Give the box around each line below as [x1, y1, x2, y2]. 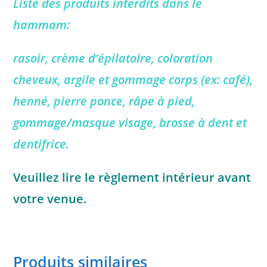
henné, [13, 93, 54, 110]
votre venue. [13, 191, 91, 207]
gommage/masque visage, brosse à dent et [13, 114, 247, 131]
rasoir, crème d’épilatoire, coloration [13, 50, 213, 67]
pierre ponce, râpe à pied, [54, 93, 195, 110]
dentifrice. [13, 136, 70, 153]
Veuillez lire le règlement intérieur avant [13, 169, 252, 186]
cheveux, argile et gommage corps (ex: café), [13, 72, 253, 88]
